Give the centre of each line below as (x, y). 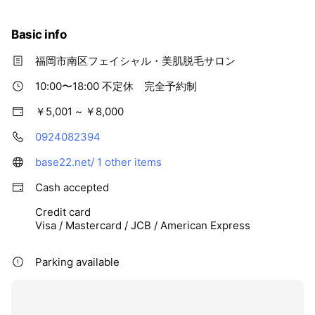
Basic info (39, 34)
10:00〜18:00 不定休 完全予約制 (116, 86)
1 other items (129, 162)
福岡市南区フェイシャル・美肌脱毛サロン (135, 60)
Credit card (63, 212)
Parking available (77, 262)
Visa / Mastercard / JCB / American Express (143, 225)
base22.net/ (65, 162)
